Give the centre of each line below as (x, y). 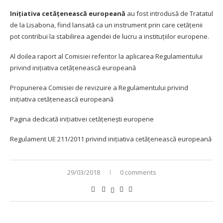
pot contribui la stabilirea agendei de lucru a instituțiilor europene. (110, 36)
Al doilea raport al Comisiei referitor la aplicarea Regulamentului (106, 56)
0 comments (138, 172)
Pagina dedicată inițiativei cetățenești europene (82, 119)
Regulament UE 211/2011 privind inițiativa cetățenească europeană (111, 139)
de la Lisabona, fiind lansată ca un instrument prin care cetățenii (106, 25)
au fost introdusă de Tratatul (170, 13)
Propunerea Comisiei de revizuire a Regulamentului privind (99, 87)
